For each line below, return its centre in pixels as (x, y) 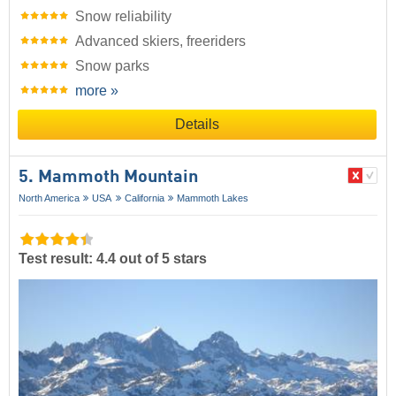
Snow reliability (123, 16)
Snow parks (112, 65)
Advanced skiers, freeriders (160, 41)
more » (97, 90)
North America (49, 198)
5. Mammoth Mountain (108, 177)
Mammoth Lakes (213, 198)
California (144, 198)
